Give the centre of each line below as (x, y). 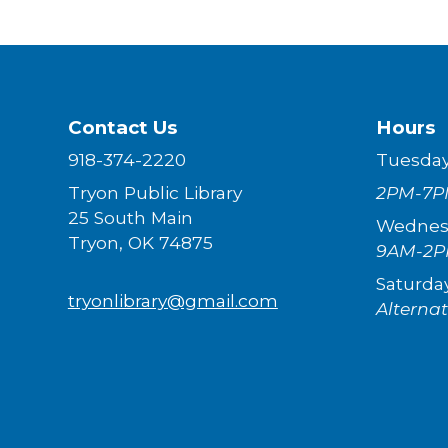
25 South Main (130, 217)
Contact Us (122, 127)
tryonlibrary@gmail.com (172, 300)
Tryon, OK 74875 (140, 242)
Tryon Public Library (154, 192)
